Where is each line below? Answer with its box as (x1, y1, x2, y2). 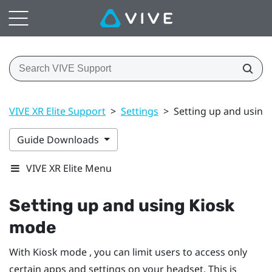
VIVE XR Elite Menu (26, 161, 112, 175)
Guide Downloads (17, 132, 101, 146)
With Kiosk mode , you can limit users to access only (9, 245, 247, 259)
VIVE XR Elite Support (9, 104, 106, 118)
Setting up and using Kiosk (9, 195, 234, 216)
